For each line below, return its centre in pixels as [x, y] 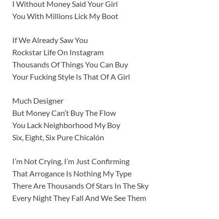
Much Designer [38, 100]
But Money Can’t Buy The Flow [64, 112]
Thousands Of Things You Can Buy [70, 64]
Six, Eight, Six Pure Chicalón [58, 137]
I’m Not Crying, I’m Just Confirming [71, 161]
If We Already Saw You [50, 40]
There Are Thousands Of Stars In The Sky [80, 185]
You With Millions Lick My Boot [65, 16]
